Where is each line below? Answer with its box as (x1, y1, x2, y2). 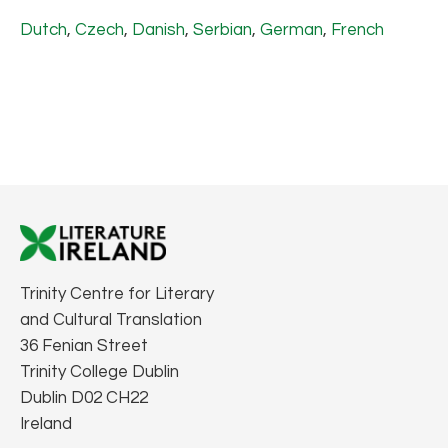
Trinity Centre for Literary (20, 284, 214, 303)
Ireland (20, 414, 72, 433)
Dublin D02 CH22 (20, 388, 148, 407)
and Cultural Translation (20, 310, 202, 329)
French (331, 20, 384, 39)
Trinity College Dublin (20, 362, 179, 381)
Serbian (193, 20, 252, 39)
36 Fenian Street (20, 336, 148, 355)
